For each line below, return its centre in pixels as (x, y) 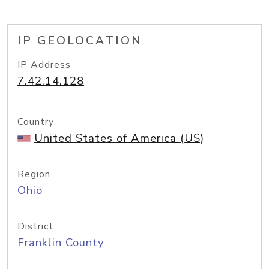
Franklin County (61, 243)
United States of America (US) (119, 138)
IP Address (44, 65)
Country (36, 122)
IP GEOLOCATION (80, 41)
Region (34, 174)
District (35, 226)
